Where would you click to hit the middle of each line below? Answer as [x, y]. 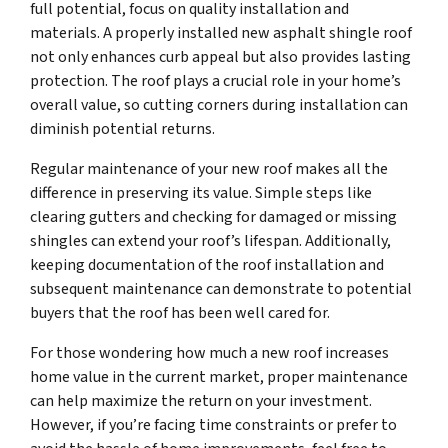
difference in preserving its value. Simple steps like [201, 193]
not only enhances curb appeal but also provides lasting [220, 57]
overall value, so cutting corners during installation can [219, 105]
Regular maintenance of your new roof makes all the [209, 169]
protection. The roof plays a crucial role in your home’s [215, 81]
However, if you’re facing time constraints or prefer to [213, 425]
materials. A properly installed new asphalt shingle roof [221, 33]
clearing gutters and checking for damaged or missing [213, 217]
